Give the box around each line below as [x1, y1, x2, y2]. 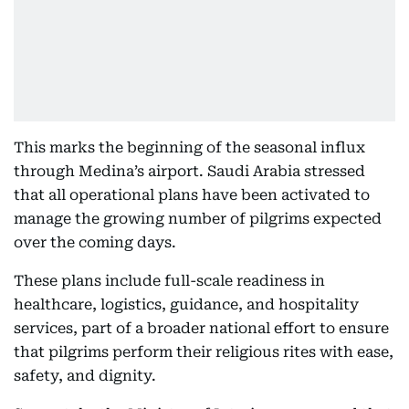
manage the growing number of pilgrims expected [14, 210, 382, 227]
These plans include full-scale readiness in [14, 272, 325, 289]
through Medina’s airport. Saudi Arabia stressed [14, 163, 365, 180]
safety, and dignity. [14, 367, 156, 384]
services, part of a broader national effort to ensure [14, 320, 389, 337]
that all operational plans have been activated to [14, 186, 370, 204]
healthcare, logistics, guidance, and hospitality [14, 296, 359, 313]
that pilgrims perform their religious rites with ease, [14, 343, 393, 361]
